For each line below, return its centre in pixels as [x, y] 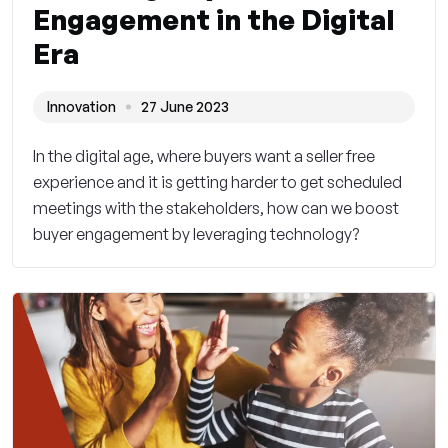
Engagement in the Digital [214, 20]
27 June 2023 [185, 107]
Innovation [81, 107]
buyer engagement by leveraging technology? [196, 234]
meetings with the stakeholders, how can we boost [216, 208]
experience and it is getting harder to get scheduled [217, 182]
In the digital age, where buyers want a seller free [204, 156]
